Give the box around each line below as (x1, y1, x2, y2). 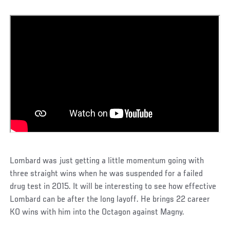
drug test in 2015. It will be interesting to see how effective (10, 182, 217, 192)
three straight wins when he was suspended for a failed (10, 169, 203, 179)
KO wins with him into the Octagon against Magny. (10, 208, 185, 218)
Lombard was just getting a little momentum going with (10, 157, 204, 166)
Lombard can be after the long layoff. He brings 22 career (10, 195, 210, 205)
